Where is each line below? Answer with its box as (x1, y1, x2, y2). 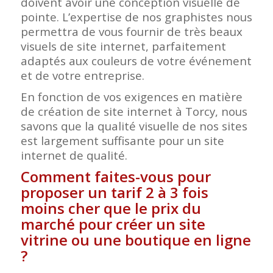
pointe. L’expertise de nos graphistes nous (20, 9, 252, 25)
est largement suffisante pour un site (20, 133, 224, 149)
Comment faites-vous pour (20, 166, 211, 187)
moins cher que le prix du (20, 198, 201, 219)
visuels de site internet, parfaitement (20, 38, 226, 54)
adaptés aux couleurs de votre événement (20, 53, 252, 69)
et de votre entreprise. (20, 68, 144, 83)
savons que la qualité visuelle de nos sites (20, 118, 247, 134)
